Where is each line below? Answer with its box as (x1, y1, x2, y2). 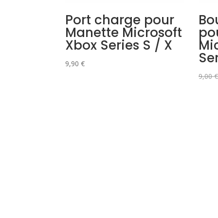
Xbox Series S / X (65, 36, 173, 54)
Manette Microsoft (65, 24, 182, 42)
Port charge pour (65, 11, 175, 29)
